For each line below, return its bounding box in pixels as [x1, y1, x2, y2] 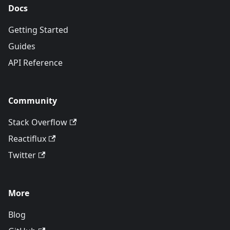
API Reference [8, 57, 63, 69]
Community [8, 95, 57, 107]
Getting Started [8, 24, 68, 36]
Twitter [8, 149, 36, 161]
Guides [8, 41, 35, 52]
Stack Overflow [8, 117, 67, 128]
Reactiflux [8, 133, 46, 145]
